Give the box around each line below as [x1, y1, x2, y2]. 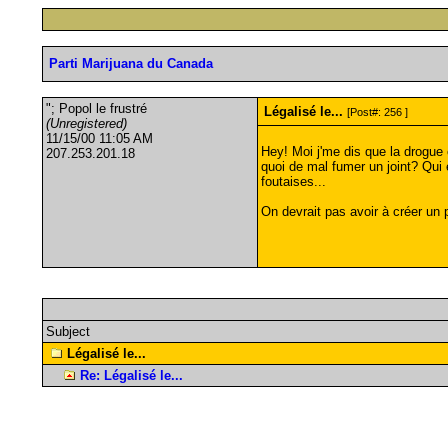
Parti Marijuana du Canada [48, 56, 213, 71]
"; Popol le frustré [45, 101, 147, 116]
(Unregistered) [45, 116, 127, 131]
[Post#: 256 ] [346, 106, 408, 118]
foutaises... [260, 174, 326, 189]
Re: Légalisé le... [79, 368, 183, 383]
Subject [45, 324, 90, 339]
